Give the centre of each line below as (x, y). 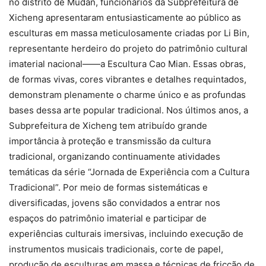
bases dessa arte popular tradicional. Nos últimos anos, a (129, 110)
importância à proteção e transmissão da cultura (110, 141)
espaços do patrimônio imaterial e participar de (108, 218)
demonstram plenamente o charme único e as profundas (127, 94)
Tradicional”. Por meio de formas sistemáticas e (108, 187)
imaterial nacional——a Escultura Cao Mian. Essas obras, (127, 64)
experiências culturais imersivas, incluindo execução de (126, 233)
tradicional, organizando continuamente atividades (115, 156)
